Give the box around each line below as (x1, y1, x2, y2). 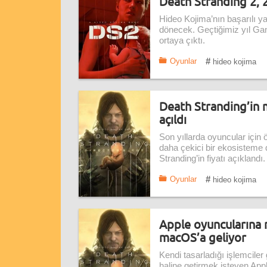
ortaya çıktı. (159, 36, 205, 45)
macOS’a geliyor (159, 229, 246, 244)
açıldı (159, 111, 187, 126)
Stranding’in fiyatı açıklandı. (159, 154, 265, 163)
